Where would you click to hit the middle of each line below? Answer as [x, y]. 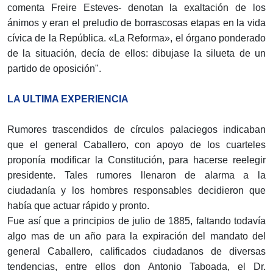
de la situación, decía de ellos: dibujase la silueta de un [136, 54]
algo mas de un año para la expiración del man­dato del [136, 236]
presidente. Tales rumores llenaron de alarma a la [136, 175]
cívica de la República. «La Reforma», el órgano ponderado [136, 38]
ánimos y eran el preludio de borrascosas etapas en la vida [136, 23]
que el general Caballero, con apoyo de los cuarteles [136, 145]
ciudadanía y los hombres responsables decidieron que [136, 191]
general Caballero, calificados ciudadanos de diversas [136, 252]
